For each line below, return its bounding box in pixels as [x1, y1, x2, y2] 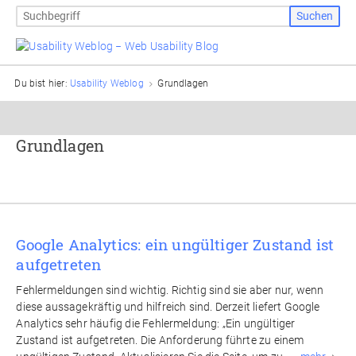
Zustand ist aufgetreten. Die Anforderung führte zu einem [16, 333, 304, 346]
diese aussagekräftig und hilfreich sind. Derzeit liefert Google [16, 300, 320, 313]
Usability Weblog [70, 77, 144, 89]
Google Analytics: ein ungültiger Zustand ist [16, 234, 335, 255]
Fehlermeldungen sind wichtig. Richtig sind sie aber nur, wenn [16, 283, 324, 296]
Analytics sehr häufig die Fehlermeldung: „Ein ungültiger [16, 316, 296, 330]
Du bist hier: [14, 77, 71, 89]
